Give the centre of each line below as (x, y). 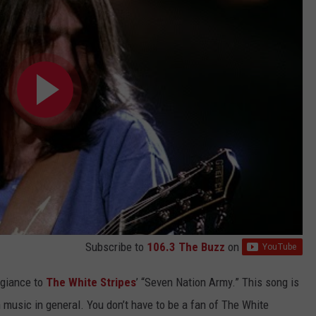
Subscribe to (116, 247)
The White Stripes (91, 282)
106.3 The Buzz (186, 247)
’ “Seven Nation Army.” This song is (218, 282)
